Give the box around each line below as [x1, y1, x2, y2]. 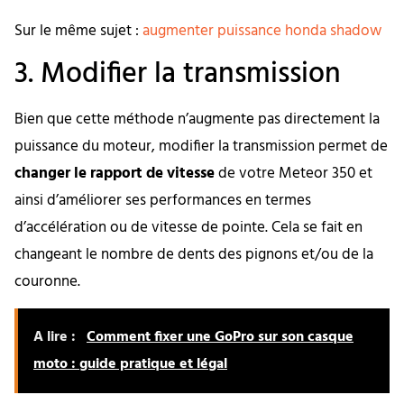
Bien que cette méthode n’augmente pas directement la [14, 106, 380, 132]
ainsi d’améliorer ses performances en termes [14, 188, 311, 213]
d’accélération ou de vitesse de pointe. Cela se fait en [14, 215, 363, 240]
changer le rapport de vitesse [14, 161, 215, 186]
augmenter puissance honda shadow [142, 18, 381, 43]
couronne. [14, 269, 80, 294]
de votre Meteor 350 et [215, 161, 372, 186]
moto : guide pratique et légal [33, 353, 227, 377]
